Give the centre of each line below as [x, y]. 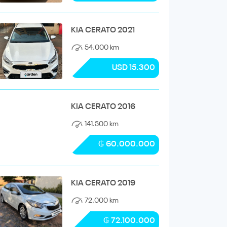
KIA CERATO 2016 [103, 107]
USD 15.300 [133, 68]
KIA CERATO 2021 [103, 30]
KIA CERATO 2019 [103, 183]
